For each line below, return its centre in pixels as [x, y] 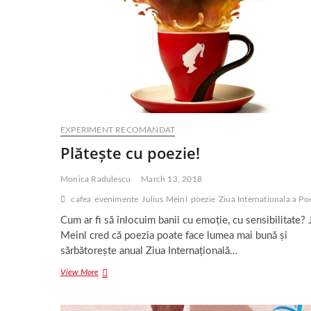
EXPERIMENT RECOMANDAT [118, 130]
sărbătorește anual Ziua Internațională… [149, 251]
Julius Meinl [165, 200]
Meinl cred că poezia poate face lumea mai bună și [174, 236]
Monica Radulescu [96, 179]
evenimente [117, 200]
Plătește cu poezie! [130, 153]
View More [79, 272]
